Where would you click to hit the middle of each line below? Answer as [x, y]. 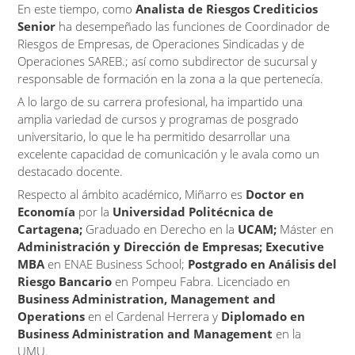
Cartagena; [50, 229]
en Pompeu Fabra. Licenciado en [203, 281]
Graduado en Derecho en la [160, 229]
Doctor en [274, 194]
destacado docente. [71, 171]
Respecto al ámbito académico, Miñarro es [130, 194]
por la [94, 212]
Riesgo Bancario [67, 281]
